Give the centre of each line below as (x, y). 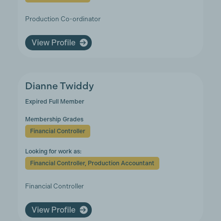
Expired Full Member (55, 102)
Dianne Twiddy (59, 86)
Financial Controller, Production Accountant (92, 163)
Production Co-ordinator (63, 19)
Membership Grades (54, 119)
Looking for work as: (53, 151)
